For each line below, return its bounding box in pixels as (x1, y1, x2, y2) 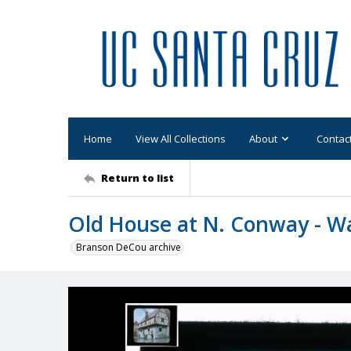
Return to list (101, 170, 174, 185)
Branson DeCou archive (76, 241, 181, 254)
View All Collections (136, 131, 226, 146)
